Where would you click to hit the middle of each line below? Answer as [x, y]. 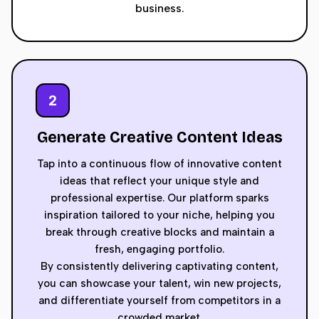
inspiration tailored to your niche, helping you [159, 215]
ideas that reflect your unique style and [159, 181]
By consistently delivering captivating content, [159, 266]
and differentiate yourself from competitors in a [159, 300]
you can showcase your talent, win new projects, [159, 283]
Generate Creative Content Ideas [159, 137]
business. [159, 8]
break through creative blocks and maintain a [159, 232]
